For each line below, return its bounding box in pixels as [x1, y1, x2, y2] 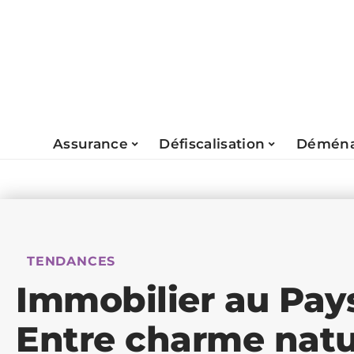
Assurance [52, 135, 129, 152]
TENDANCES [27, 254, 116, 269]
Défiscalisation [159, 135, 265, 152]
